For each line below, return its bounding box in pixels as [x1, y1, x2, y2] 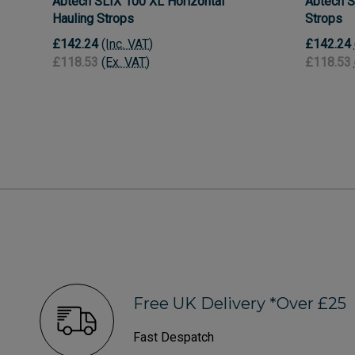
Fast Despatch [133, 329, 214, 345]
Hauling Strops [52, 10, 134, 26]
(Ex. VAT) [101, 55, 150, 71]
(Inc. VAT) [101, 36, 153, 52]
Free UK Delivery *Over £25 [133, 293, 346, 313]
